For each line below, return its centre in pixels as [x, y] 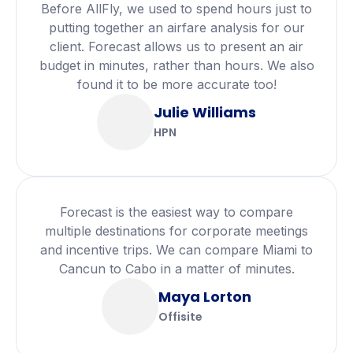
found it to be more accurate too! [176, 84]
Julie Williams [205, 113]
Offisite [180, 317]
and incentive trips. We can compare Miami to [176, 249]
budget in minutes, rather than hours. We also [176, 65]
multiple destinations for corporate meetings [176, 230]
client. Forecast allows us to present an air [176, 46]
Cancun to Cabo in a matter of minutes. [176, 268]
